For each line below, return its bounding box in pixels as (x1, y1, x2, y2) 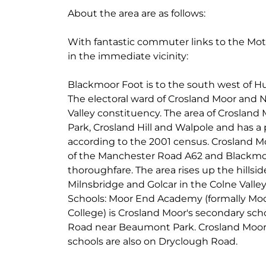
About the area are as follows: (68, 8, 205, 19)
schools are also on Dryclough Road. (68, 236, 237, 247)
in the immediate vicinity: (68, 50, 188, 62)
